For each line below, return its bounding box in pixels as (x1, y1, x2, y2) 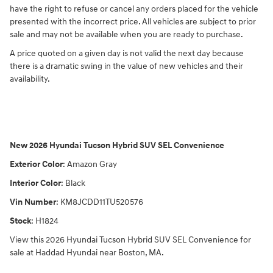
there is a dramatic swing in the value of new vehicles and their (10, 61, 243, 72)
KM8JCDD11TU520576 (60, 197, 143, 208)
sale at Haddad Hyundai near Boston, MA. (10, 247, 164, 258)
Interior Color (10, 178, 61, 189)
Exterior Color (10, 159, 63, 170)
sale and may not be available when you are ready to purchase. (10, 29, 243, 40)
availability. (10, 74, 50, 85)
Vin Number (10, 197, 56, 208)
